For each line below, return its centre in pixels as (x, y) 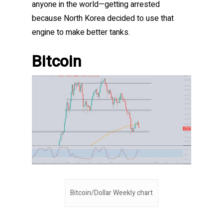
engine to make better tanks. (81, 33)
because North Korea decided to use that (103, 19)
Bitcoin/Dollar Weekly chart (111, 193)
